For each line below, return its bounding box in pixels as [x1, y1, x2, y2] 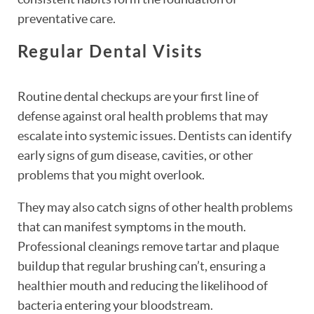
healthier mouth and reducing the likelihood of [18, 278, 268, 293]
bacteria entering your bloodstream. [18, 297, 213, 313]
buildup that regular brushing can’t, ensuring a [18, 258, 266, 273]
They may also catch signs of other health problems [18, 199, 293, 214]
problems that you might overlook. [18, 167, 205, 182]
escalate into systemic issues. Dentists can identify [18, 128, 292, 143]
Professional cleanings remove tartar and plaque [18, 238, 279, 254]
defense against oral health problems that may [18, 108, 268, 123]
